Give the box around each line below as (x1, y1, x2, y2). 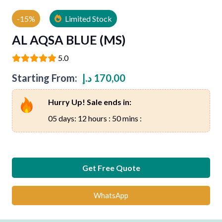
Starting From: (12, 72, 77, 84)
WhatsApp (94, 191, 128, 200)
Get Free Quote (82, 163, 140, 172)
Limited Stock (64, 14, 112, 23)
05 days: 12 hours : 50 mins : (48, 113, 142, 123)
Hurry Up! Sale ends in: (48, 97, 131, 107)
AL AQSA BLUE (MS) (12, 32, 126, 47)
